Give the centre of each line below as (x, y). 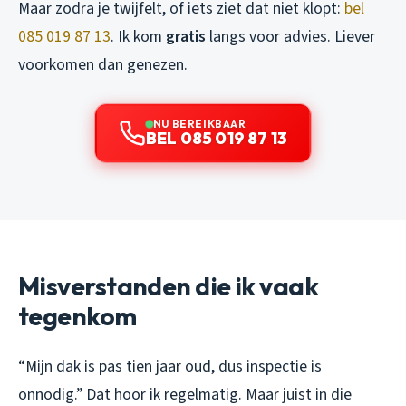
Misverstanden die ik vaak (169, 285)
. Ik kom (138, 36)
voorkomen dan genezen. (103, 64)
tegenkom (77, 315)
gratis (186, 36)
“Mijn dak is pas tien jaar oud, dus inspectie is (170, 366)
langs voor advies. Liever (290, 36)
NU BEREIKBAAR (199, 123)
